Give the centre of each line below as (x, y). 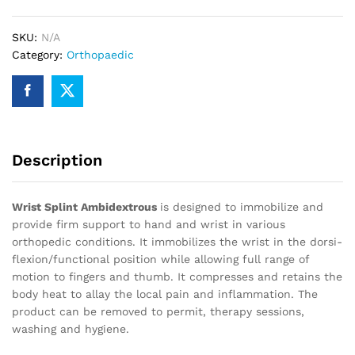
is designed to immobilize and (242, 206)
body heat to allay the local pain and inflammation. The (165, 294)
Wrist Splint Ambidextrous (86, 206)
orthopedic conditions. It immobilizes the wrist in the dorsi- (177, 241)
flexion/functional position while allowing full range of (160, 259)
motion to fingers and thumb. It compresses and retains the (177, 276)
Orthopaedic (100, 54)
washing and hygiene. (71, 328)
